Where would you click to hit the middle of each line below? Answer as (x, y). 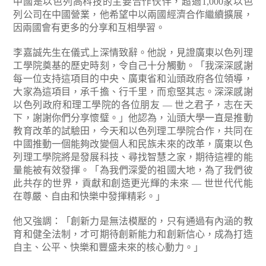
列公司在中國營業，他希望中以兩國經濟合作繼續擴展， (133, 15)
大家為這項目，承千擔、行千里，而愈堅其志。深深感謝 (133, 92)
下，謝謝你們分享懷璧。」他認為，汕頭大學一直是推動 (133, 118)
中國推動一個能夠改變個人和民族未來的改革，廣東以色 (133, 144)
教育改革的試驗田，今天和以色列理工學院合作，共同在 (133, 131)
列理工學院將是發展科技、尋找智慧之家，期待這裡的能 (133, 157)
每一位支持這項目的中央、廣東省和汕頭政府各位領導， (133, 79)
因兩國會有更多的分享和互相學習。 (89, 28)
